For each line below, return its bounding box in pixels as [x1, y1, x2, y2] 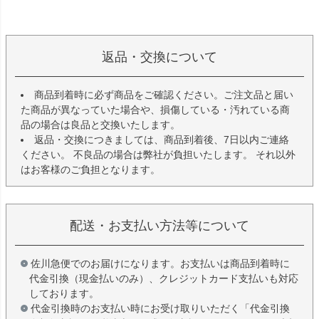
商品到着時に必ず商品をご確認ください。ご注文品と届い [34, 88, 293, 100]
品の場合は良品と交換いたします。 [21, 118, 180, 130]
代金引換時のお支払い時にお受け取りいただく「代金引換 [31, 302, 290, 314]
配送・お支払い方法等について [70, 218, 249, 233]
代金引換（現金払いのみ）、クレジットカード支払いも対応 [29, 272, 298, 284]
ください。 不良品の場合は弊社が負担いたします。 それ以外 [21, 148, 296, 160]
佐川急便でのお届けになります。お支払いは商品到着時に [31, 257, 290, 269]
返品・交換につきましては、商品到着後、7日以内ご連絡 [34, 133, 289, 145]
